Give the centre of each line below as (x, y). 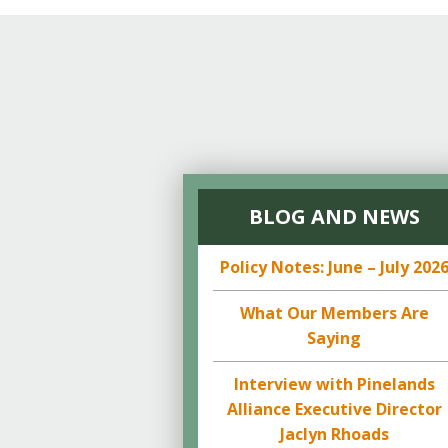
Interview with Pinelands (334, 384)
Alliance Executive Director (334, 409)
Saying (334, 338)
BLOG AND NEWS (334, 216)
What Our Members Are (334, 313)
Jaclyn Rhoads (334, 434)
